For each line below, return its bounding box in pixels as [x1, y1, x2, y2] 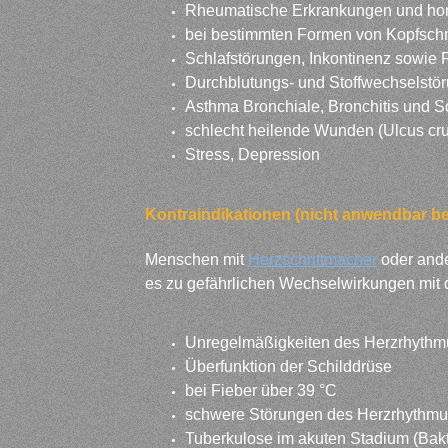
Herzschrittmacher [248, 251, 377, 268]
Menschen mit [145, 251, 248, 268]
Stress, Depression [185, 146, 320, 163]
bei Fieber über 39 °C [185, 382, 337, 399]
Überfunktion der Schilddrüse [185, 358, 392, 375]
